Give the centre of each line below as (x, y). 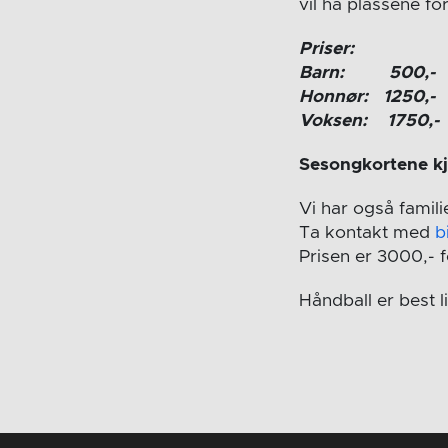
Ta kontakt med (367, 233)
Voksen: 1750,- (369, 121)
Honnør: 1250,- (367, 97)
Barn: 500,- (367, 73)
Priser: (327, 49)
